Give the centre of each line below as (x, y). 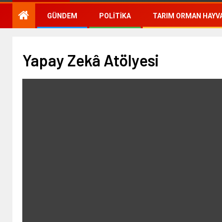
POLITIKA (115, 16)
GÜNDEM (62, 16)
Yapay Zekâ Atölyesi (90, 60)
